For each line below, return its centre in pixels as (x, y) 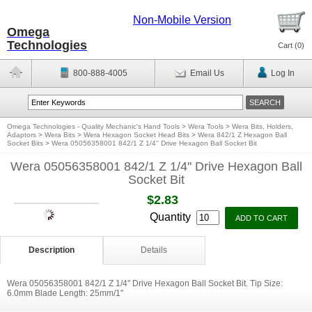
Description (51, 250)
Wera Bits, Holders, (263, 126)
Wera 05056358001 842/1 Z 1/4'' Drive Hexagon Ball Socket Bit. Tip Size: (145, 283)
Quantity (172, 217)
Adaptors (22, 135)
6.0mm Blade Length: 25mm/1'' (65, 293)
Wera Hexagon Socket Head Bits (136, 135)
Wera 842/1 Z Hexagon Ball (242, 135)
